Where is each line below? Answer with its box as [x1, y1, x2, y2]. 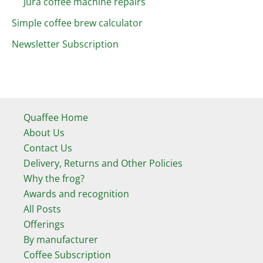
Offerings [23, 217, 65, 231]
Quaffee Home [23, 110, 88, 124]
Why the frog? [23, 171, 85, 185]
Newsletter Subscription [12, 37, 119, 50]
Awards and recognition [23, 187, 129, 200]
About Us [23, 126, 65, 139]
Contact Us [23, 141, 72, 154]
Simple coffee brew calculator [12, 16, 143, 29]
